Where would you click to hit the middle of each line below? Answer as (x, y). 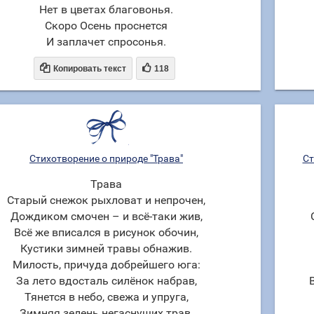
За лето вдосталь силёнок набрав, (106, 281)
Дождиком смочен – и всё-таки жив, (106, 216)
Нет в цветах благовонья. (106, 9)
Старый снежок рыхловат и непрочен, (106, 200)
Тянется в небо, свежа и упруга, (106, 297)
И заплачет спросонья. (106, 42)
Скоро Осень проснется (106, 26)
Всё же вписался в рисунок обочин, (106, 232)
